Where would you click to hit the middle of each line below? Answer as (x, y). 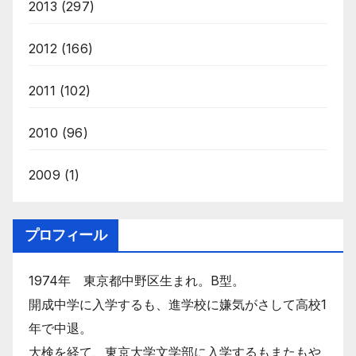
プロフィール (66, 235)
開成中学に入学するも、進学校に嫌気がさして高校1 (178, 304)
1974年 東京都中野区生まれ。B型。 (137, 280)
